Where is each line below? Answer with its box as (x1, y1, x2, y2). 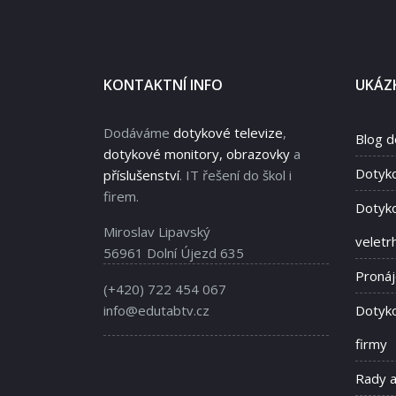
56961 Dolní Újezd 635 (103, 244, 244, 263)
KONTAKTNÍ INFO (103, 75, 223, 95)
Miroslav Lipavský (103, 223, 210, 241)
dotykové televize (173, 124, 283, 142)
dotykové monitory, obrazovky (103, 145, 290, 164)
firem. (103, 187, 139, 206)
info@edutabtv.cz (103, 301, 209, 320)
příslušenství (103, 166, 179, 185)
